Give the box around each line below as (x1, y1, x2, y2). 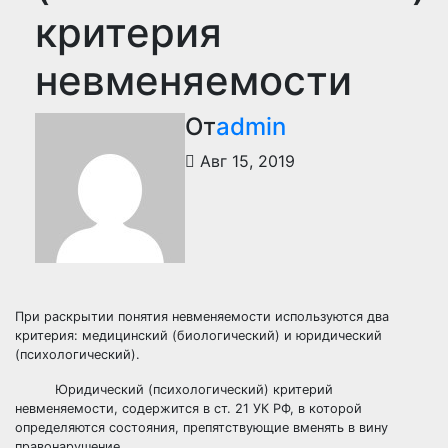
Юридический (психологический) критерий (15, 382, 333, 397)
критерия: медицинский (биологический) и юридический (15, 328, 382, 343)
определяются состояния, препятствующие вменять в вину (15, 420, 388, 435)
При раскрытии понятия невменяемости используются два (15, 309, 389, 324)
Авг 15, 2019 (195, 151, 295, 171)
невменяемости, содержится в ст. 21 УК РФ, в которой (15, 401, 362, 416)
